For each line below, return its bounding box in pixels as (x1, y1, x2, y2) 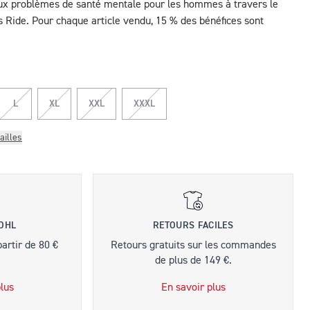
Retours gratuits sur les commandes (110, 240, 276, 251)
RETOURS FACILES (152, 221, 234, 230)
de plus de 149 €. (154, 255, 232, 266)
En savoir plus (161, 282, 226, 293)
